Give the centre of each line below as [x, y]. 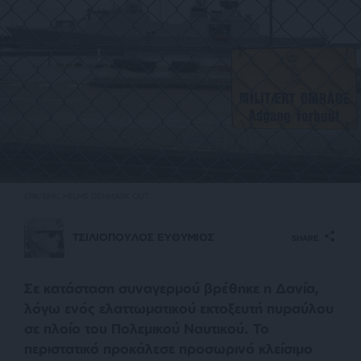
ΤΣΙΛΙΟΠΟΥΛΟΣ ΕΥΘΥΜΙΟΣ [143, 237]
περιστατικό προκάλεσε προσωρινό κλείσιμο [168, 348]
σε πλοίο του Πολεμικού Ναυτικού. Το [147, 328]
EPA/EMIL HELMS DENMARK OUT [86, 195]
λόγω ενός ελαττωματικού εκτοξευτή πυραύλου [179, 308]
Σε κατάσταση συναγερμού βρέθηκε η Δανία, [172, 288]
